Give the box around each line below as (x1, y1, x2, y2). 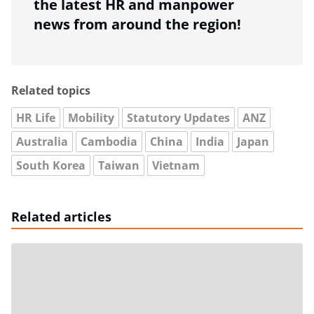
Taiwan (98, 158, 139, 173)
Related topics (11, 83, 90, 98)
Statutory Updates (127, 110, 230, 125)
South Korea (16, 158, 86, 173)
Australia (16, 134, 68, 149)
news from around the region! (34, 15, 241, 34)
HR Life (16, 110, 55, 125)
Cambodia (81, 134, 137, 149)
